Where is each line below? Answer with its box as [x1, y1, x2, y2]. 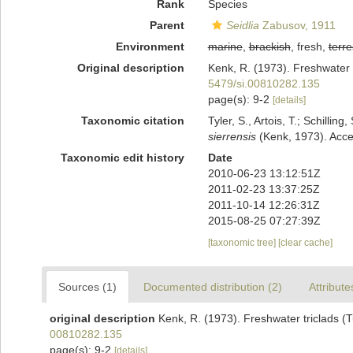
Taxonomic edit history [60, 151, 184, 164]
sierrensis [207, 130, 256, 143]
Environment [115, 40, 184, 53]
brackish [248, 40, 291, 53]
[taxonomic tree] [207, 237, 278, 248]
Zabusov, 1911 [258, 19, 336, 32]
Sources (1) [58, 281, 117, 293]
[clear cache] [277, 237, 333, 248]
